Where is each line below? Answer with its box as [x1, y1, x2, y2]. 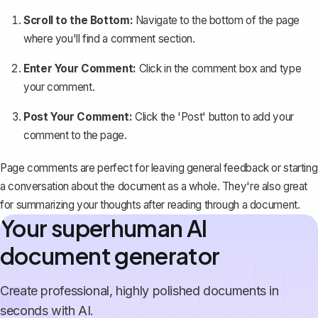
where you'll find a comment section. [23, 32, 195, 46]
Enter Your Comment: [23, 62, 136, 76]
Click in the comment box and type [136, 62, 302, 76]
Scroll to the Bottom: [23, 13, 133, 28]
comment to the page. [23, 128, 127, 143]
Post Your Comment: [23, 110, 133, 124]
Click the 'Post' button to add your [132, 110, 294, 124]
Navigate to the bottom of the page [133, 13, 300, 28]
